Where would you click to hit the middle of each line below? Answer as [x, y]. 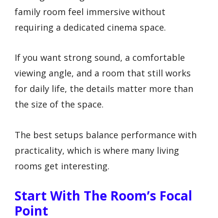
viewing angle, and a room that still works [103, 73]
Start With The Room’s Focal [103, 196]
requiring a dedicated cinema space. [90, 27]
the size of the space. [59, 104]
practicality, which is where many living [97, 150]
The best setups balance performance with [106, 135]
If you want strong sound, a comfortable [100, 58]
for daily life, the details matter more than [104, 89]
